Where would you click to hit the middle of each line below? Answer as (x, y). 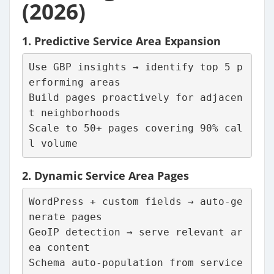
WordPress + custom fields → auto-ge (135, 202)
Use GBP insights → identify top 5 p (135, 67)
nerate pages (65, 217)
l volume (53, 144)
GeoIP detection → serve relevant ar (135, 232)
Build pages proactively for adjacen (135, 98)
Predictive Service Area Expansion (128, 41)
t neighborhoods (74, 113)
